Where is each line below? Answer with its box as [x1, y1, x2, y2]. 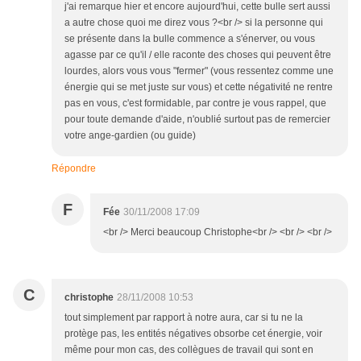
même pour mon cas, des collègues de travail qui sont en [64, 344, 313, 356]
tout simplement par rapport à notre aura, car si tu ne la [64, 312, 303, 324]
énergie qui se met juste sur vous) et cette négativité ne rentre [64, 81, 333, 93]
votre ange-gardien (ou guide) [64, 130, 196, 142]
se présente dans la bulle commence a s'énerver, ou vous [64, 33, 315, 45]
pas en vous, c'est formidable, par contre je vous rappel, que [64, 98, 326, 110]
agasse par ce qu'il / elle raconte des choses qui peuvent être [64, 49, 331, 61]
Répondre [52, 163, 96, 175]
